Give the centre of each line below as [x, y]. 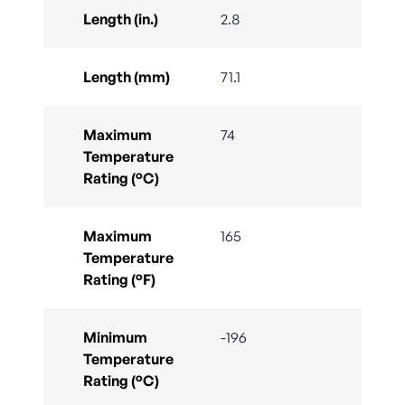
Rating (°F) [119, 280]
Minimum [115, 338]
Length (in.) [121, 19]
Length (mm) [127, 77]
